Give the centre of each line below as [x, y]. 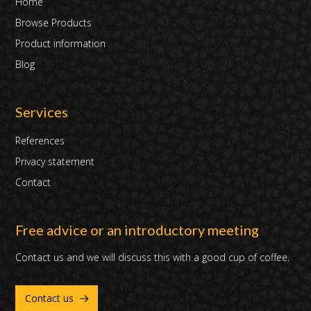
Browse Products [54, 23]
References [40, 141]
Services [42, 112]
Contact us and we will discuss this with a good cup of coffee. [153, 258]
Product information [61, 44]
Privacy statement [55, 162]
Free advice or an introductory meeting [137, 230]
